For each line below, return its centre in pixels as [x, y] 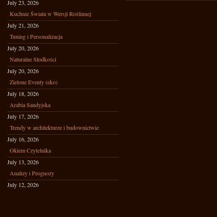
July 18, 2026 [23, 93]
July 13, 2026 [23, 162]
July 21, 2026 [23, 25]
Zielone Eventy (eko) [34, 82]
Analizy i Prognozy [32, 173]
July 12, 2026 [23, 185]
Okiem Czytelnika [30, 150]
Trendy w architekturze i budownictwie [54, 127]
